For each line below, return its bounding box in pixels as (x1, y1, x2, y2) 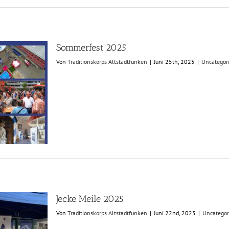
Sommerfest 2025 (56, 42, 126, 53)
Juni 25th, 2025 (154, 58, 195, 65)
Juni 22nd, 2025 (154, 209, 196, 217)
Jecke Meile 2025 (56, 193, 124, 204)
